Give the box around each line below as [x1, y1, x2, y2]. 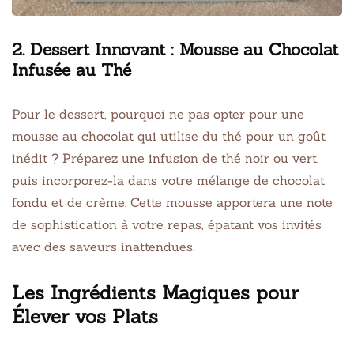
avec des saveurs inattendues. [12, 238, 194, 254]
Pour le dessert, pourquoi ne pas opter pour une [12, 105, 304, 122]
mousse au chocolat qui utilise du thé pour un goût [12, 127, 326, 144]
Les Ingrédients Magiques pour [12, 280, 299, 305]
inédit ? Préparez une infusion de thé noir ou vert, [12, 149, 319, 166]
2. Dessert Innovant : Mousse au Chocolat [12, 38, 338, 60]
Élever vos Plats [12, 303, 158, 329]
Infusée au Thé [12, 58, 131, 81]
